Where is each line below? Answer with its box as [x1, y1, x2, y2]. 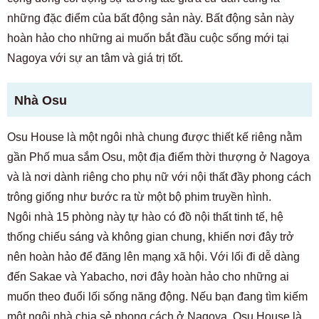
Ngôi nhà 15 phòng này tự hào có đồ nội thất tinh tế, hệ [7, 211, 283, 223]
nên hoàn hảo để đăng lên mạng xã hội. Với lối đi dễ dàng [7, 251, 300, 263]
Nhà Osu [14, 93, 67, 108]
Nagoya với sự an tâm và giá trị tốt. [7, 52, 183, 64]
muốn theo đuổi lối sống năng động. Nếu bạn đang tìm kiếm [7, 291, 308, 303]
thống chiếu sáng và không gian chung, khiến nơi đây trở [7, 231, 294, 243]
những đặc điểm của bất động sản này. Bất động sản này [7, 12, 294, 24]
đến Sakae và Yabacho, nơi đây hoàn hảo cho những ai [7, 271, 289, 283]
